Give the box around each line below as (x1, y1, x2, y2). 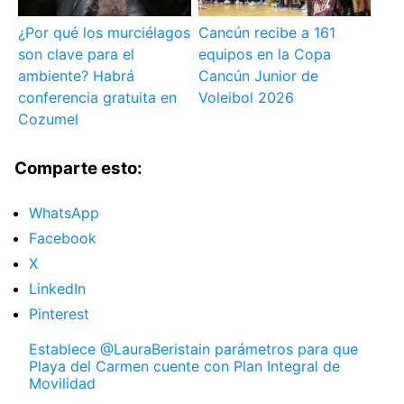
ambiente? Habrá (18, 66, 135, 85)
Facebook (29, 229, 96, 248)
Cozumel (18, 109, 79, 128)
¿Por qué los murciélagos (18, 23, 191, 41)
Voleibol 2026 (197, 87, 294, 106)
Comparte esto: (14, 158, 142, 179)
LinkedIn (29, 280, 86, 298)
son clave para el (18, 44, 135, 63)
